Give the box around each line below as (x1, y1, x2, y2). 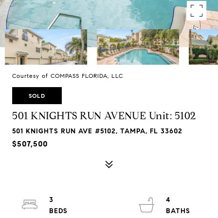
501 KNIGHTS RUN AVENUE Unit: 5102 (12, 109, 196, 122)
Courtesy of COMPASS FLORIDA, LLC (12, 72, 123, 79)
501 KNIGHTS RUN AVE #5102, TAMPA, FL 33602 (12, 127, 182, 135)
